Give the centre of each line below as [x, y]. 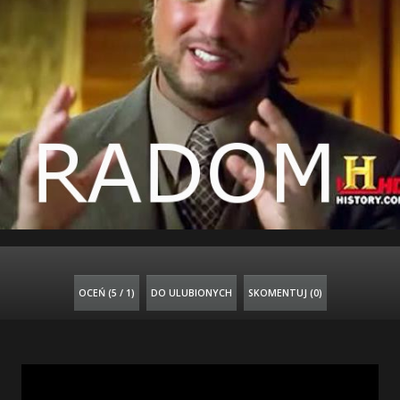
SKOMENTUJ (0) [285, 293]
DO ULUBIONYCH [191, 293]
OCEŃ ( [95, 293]
